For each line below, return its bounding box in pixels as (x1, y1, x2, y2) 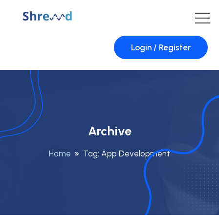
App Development (101, 149, 170, 159)
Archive (88, 124, 131, 139)
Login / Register (131, 43, 191, 53)
